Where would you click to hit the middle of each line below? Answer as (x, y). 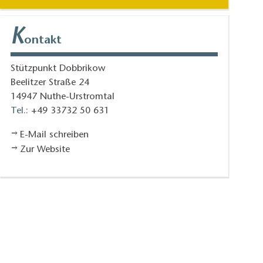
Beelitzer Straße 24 (50, 82)
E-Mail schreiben (54, 135)
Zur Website (45, 149)
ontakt (43, 40)
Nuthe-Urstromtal (77, 97)
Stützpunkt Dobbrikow (58, 68)
